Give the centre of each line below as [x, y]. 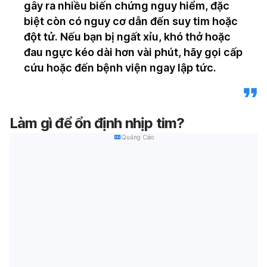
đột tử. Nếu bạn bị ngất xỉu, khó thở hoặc [127, 36]
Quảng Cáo [137, 137]
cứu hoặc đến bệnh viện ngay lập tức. [120, 67]
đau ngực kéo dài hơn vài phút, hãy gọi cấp [133, 52]
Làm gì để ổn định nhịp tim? [97, 123]
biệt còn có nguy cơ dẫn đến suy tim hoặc [131, 21]
